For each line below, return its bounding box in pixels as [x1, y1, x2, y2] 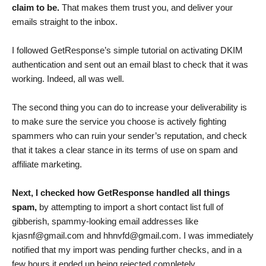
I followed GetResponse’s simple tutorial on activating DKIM [12, 45, 243, 56]
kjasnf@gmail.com [12, 230, 84, 241]
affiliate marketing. [12, 159, 82, 170]
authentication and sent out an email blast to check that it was [12, 59, 248, 70]
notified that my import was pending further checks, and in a [12, 245, 242, 255]
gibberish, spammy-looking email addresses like [12, 216, 198, 227]
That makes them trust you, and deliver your [59, 2, 233, 13]
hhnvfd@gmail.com [103, 230, 179, 241]
